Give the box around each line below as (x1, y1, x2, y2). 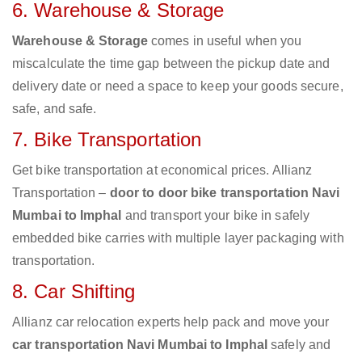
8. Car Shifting (12, 280, 136, 303)
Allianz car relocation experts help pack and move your (12, 315, 330, 330)
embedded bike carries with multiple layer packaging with (12, 231, 344, 246)
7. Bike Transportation (12, 128, 202, 151)
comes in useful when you (147, 34, 302, 48)
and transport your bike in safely (121, 208, 310, 223)
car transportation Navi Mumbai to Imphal (12, 338, 267, 352)
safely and (267, 338, 331, 352)
